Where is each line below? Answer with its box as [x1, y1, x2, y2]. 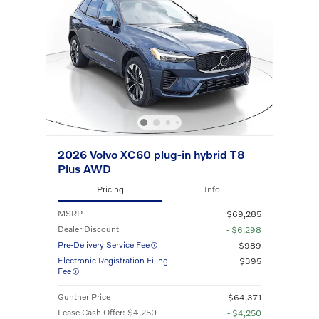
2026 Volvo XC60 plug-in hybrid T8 [58, 147, 245, 161]
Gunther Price [58, 291, 110, 303]
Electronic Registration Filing [58, 255, 168, 266]
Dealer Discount [58, 224, 119, 235]
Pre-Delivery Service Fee [58, 239, 150, 251]
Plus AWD [58, 161, 111, 175]
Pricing [96, 183, 124, 194]
